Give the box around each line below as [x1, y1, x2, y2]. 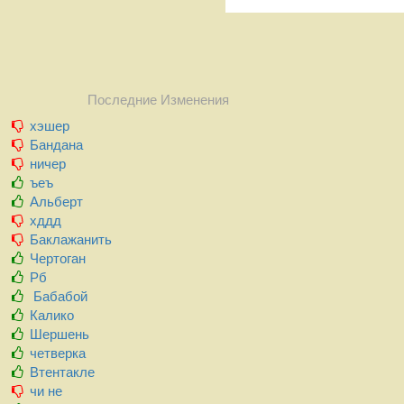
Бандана [30, 136, 84, 152]
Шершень [30, 326, 90, 342]
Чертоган [30, 250, 87, 266]
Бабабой [30, 288, 88, 304]
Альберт [30, 193, 84, 209]
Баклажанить [30, 231, 113, 247]
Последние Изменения [87, 92, 229, 107]
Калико [30, 307, 75, 323]
